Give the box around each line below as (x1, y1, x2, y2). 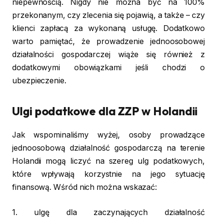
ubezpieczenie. (12, 76, 66, 85)
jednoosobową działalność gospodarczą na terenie (12, 143, 205, 153)
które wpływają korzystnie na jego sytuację (12, 170, 205, 179)
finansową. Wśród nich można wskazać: (12, 183, 157, 192)
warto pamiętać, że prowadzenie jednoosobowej (12, 36, 205, 46)
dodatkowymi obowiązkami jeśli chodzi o (12, 62, 205, 72)
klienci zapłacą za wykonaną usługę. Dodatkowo (12, 23, 205, 33)
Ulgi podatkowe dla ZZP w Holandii (12, 104, 198, 119)
